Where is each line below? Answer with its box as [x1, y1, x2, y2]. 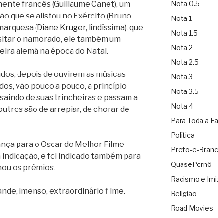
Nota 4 [170, 102, 193, 110]
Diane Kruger [37, 22, 86, 32]
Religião [170, 189, 197, 198]
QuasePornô [170, 160, 212, 169]
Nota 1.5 [170, 29, 198, 37]
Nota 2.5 [170, 58, 199, 67]
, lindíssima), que [86, 22, 143, 32]
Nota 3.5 [170, 87, 199, 96]
